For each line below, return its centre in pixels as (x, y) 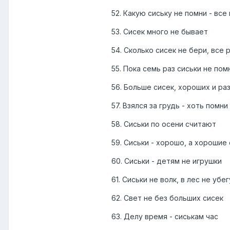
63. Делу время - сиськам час (165, 217)
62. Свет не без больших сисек (167, 198)
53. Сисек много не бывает (160, 32)
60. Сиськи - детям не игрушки (167, 161)
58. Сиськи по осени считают (164, 124)
